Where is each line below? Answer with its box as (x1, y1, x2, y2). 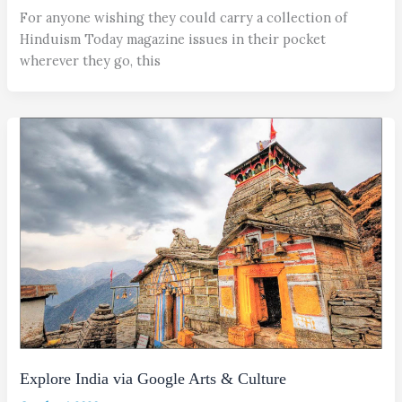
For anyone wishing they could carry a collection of (20, 8, 348, 26)
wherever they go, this (20, 51, 162, 69)
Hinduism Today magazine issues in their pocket (20, 30, 327, 48)
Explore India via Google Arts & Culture (20, 369, 287, 388)
